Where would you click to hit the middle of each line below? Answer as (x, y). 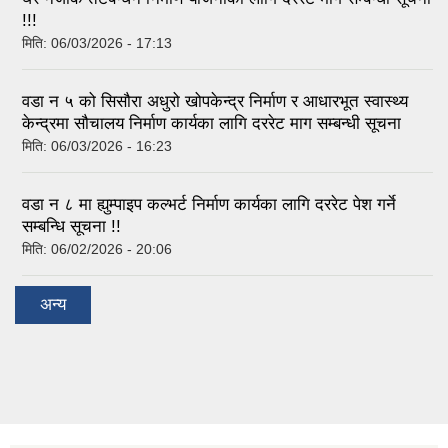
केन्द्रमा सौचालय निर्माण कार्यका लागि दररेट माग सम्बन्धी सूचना (211, 123)
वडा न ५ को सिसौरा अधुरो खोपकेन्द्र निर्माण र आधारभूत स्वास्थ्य (215, 101)
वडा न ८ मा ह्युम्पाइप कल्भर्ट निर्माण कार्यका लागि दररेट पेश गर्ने (209, 204)
